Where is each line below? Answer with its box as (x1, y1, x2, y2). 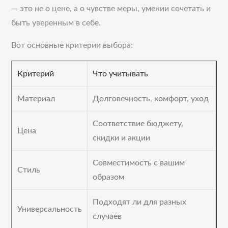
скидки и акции (93, 134, 151, 142)
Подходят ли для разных (93, 198, 187, 206)
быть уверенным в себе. (11, 19, 101, 27)
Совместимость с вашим (93, 159, 185, 167)
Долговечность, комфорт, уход (93, 95, 209, 103)
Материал (17, 95, 55, 103)
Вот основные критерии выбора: (11, 41, 133, 49)
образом (93, 173, 125, 181)
